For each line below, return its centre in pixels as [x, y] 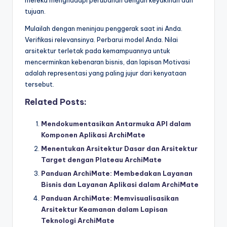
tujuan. [35, 11]
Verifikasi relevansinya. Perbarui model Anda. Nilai [101, 39]
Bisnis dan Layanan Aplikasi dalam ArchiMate [120, 184]
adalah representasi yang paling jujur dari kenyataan [106, 73]
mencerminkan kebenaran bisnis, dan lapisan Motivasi [107, 62]
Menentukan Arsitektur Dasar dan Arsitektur [119, 148]
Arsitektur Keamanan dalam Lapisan [104, 210]
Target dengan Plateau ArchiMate [101, 159]
